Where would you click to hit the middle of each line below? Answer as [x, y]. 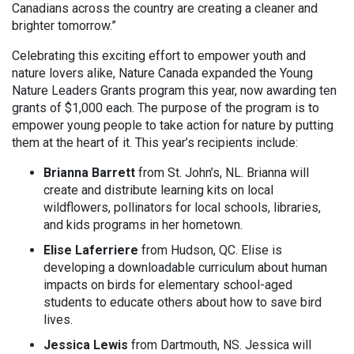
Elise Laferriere [91, 250]
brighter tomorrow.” [64, 26]
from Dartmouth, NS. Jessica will [220, 345]
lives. [58, 320]
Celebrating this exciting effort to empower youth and [159, 56]
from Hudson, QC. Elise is [210, 250]
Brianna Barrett [89, 173]
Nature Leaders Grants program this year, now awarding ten [174, 90]
